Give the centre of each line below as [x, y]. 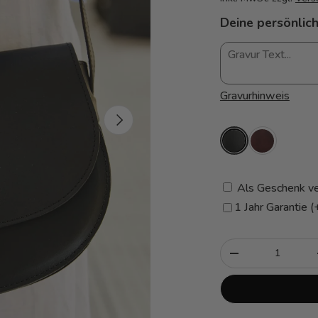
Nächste [128, 116]
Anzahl [237, 246]
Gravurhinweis [254, 96]
